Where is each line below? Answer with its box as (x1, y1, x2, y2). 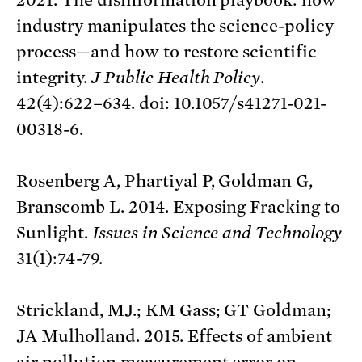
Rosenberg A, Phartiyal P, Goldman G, (16, 170, 314, 191)
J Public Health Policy (90, 67, 261, 87)
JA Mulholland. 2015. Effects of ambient (16, 326, 333, 346)
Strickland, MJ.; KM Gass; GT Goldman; (16, 300, 332, 320)
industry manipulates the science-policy (16, 15, 335, 36)
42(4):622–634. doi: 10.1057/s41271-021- (16, 93, 327, 113)
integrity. (16, 67, 91, 87)
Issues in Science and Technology (91, 222, 343, 242)
